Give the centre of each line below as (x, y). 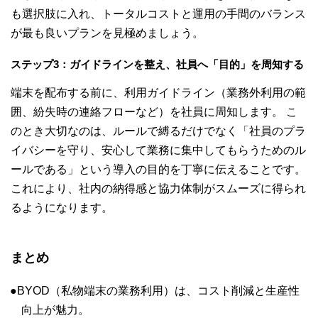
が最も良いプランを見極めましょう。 (107, 33)
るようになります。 (62, 208)
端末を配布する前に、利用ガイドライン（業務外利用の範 (158, 93)
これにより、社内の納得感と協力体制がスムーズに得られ (158, 189)
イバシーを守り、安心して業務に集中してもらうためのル (158, 150)
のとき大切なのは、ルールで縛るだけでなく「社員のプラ (158, 131)
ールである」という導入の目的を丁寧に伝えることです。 (158, 170)
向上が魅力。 (55, 310)
